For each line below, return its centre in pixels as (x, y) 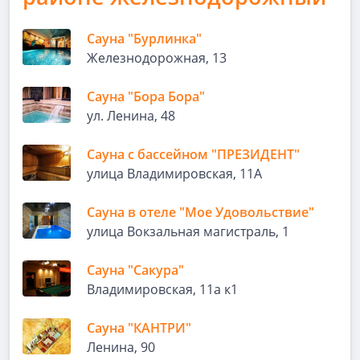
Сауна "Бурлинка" (144, 39)
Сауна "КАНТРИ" (139, 328)
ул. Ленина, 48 (131, 116)
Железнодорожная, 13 (157, 58)
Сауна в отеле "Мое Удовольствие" (200, 212)
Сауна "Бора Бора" (146, 96)
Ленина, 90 (121, 347)
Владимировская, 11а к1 (162, 289)
